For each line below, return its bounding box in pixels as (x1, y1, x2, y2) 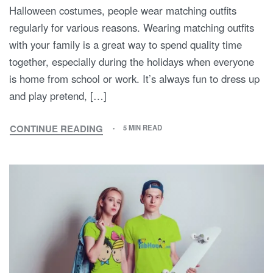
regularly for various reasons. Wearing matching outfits (9, 20, 254, 35)
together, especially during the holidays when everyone (9, 54, 254, 69)
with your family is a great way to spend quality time (9, 37, 242, 52)
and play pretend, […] (9, 88, 107, 104)
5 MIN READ (123, 122, 163, 133)
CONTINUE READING (10, 122, 103, 136)
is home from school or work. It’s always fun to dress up (9, 71, 260, 87)
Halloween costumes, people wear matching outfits (9, 3, 236, 18)
